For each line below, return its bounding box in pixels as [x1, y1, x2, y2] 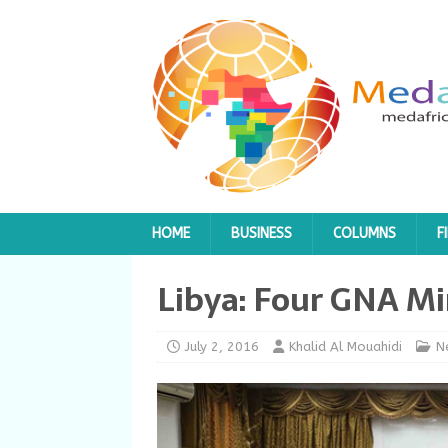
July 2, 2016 [185, 339, 259, 354]
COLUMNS [333, 225, 396, 242]
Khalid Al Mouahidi [289, 339, 402, 354]
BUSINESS [231, 225, 292, 242]
